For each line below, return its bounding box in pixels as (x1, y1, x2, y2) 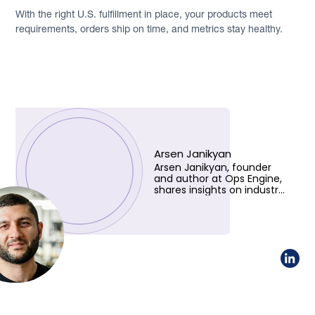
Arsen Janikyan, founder (153, 160, 271, 175)
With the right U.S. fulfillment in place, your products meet (15, 8, 273, 20)
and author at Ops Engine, (153, 172, 282, 186)
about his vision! (153, 217, 233, 231)
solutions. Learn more (153, 205, 259, 220)
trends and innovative (153, 194, 262, 209)
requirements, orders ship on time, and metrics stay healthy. (15, 22, 283, 34)
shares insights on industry (153, 183, 284, 198)
